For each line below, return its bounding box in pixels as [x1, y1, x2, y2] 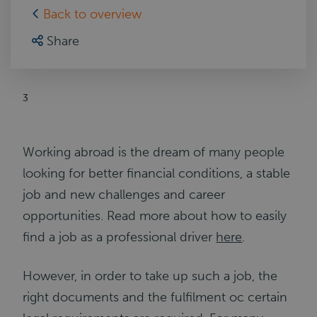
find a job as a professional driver [23, 229, 217, 245]
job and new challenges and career [23, 187, 226, 202]
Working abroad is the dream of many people [23, 144, 285, 160]
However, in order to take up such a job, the [23, 268, 278, 284]
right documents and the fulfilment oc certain [23, 289, 288, 305]
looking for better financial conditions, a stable [23, 166, 291, 181]
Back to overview [43, 6, 142, 22]
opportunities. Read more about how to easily [23, 208, 287, 224]
